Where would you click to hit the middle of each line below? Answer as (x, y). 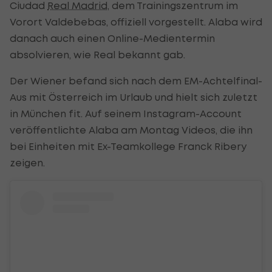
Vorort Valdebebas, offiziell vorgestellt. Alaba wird (136, 22)
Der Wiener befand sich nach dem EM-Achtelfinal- (136, 80)
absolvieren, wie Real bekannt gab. (97, 54)
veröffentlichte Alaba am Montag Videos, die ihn (131, 130)
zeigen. (29, 162)
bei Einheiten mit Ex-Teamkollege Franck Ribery (128, 146)
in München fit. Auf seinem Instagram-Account (126, 113)
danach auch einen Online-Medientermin (112, 38)
